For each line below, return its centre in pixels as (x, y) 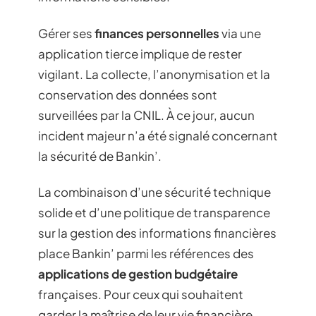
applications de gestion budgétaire (138, 274)
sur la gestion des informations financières (157, 233)
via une (240, 33)
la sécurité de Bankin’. (100, 156)
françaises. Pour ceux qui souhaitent (141, 294)
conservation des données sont (128, 94)
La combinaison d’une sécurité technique (154, 192)
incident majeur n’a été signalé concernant (158, 135)
